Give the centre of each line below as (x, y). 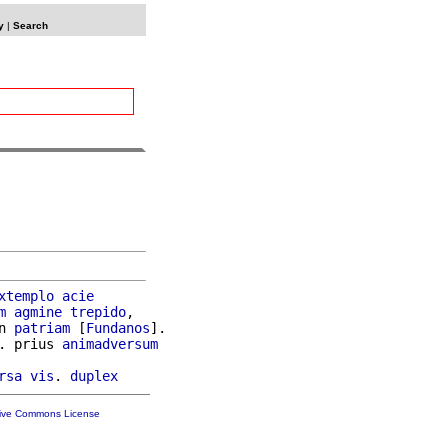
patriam (42, 327)
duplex (94, 375)
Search (30, 25)
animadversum (110, 343)
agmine (38, 311)
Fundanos (118, 327)
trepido (98, 311)
